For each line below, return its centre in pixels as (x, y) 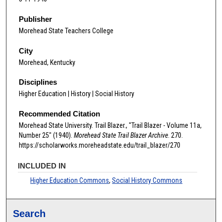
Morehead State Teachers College (66, 30)
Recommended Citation (59, 113)
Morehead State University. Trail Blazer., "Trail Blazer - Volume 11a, (110, 125)
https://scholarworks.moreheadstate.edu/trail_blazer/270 (100, 145)
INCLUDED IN (42, 166)
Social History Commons (147, 181)
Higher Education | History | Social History (77, 94)
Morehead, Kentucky (47, 62)
